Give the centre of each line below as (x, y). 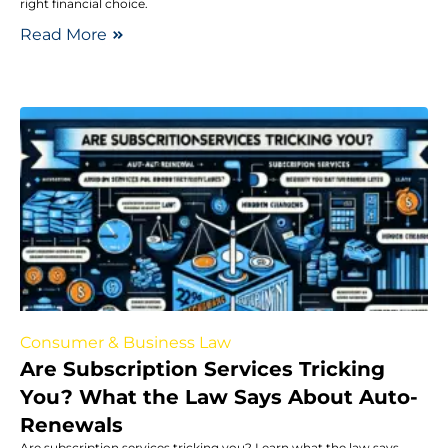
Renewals (71, 424)
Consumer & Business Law (125, 342)
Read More (63, 34)
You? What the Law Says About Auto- (219, 396)
